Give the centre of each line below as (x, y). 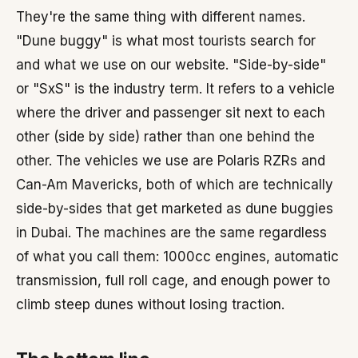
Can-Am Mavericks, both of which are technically (175, 185)
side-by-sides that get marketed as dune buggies (175, 209)
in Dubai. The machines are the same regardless (171, 233)
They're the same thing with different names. (161, 17)
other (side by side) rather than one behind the (165, 137)
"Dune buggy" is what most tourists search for (166, 41)
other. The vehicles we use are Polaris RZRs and (171, 161)
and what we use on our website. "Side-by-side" (171, 65)
